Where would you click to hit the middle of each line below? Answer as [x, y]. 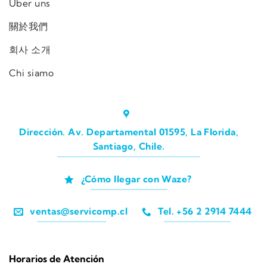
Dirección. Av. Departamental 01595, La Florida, [129, 132]
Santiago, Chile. [129, 147]
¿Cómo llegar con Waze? [136, 179]
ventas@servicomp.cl [79, 212]
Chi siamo [32, 73]
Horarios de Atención [57, 258]
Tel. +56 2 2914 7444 [205, 212]
